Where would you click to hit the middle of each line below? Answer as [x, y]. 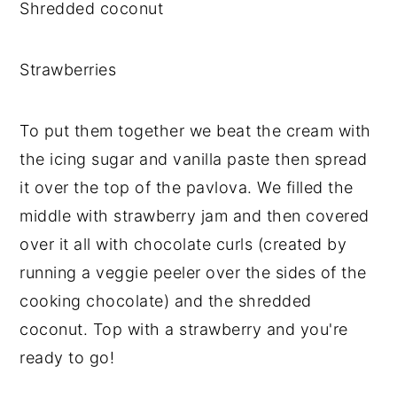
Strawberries [68, 69]
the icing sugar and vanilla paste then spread [194, 159]
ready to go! [67, 357]
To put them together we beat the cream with [195, 130]
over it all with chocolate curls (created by [183, 244]
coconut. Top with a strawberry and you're [184, 329]
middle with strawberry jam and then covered [195, 215]
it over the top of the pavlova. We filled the [187, 187]
